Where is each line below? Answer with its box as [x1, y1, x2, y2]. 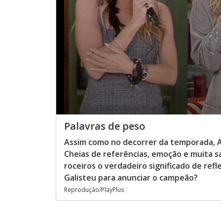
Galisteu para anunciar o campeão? [64, 172, 198, 183]
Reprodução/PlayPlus [64, 185, 124, 194]
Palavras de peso [64, 119, 145, 133]
